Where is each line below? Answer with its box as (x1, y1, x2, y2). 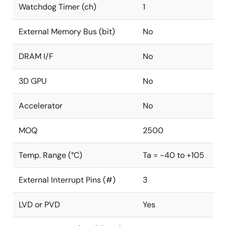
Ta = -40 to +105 (143, 150, 204, 160)
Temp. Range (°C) (19, 150, 82, 160)
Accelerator (19, 100, 63, 111)
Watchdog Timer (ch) (19, 2, 96, 12)
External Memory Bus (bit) (19, 26, 115, 37)
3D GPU (19, 76, 47, 86)
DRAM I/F (19, 51, 53, 62)
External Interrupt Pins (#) (19, 175, 116, 185)
